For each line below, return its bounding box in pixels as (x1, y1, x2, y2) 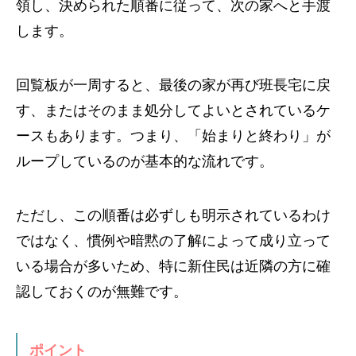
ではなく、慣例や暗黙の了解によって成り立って (16, 232, 331, 249)
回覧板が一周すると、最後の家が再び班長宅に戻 (16, 76, 331, 93)
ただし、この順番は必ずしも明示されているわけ (16, 207, 331, 223)
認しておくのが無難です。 (16, 283, 188, 300)
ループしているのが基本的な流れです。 (16, 153, 273, 169)
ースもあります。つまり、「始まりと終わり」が (16, 127, 331, 144)
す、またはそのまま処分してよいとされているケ (16, 102, 331, 118)
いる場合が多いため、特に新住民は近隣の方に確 (16, 257, 331, 274)
